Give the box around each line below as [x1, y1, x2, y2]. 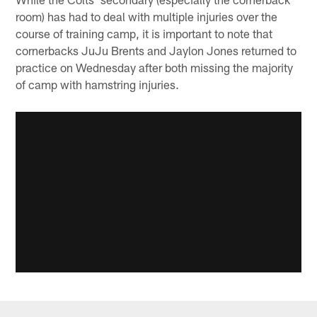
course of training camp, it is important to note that [16, 26, 273, 41]
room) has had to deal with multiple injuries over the [16, 9, 278, 24]
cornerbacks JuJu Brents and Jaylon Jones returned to [16, 43, 297, 58]
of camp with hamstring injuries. [16, 77, 180, 92]
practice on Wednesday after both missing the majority [16, 60, 294, 75]
